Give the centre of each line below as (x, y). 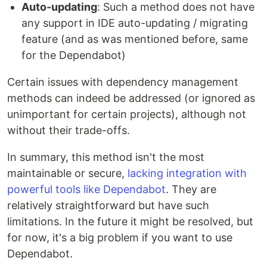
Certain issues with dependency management (123, 82)
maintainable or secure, (67, 173)
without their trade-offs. (69, 131)
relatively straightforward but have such (108, 206)
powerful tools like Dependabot (86, 190)
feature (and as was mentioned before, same (135, 39)
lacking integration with (187, 173)
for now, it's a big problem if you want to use (120, 238)
